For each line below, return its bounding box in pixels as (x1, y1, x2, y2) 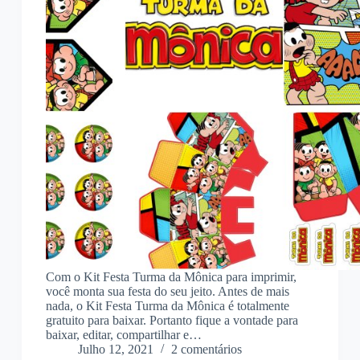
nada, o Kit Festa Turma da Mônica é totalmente (45, 299, 289, 313)
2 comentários (170, 342, 242, 357)
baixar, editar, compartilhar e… (45, 328, 202, 342)
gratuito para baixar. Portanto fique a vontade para (45, 313, 298, 328)
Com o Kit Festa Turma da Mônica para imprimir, (45, 270, 297, 284)
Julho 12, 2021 (77, 342, 153, 357)
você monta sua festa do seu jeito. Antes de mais (45, 284, 289, 299)
